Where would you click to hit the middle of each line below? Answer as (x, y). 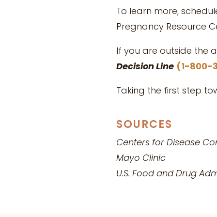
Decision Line (145, 66)
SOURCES (144, 124)
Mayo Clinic (141, 158)
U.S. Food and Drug (158, 173)
